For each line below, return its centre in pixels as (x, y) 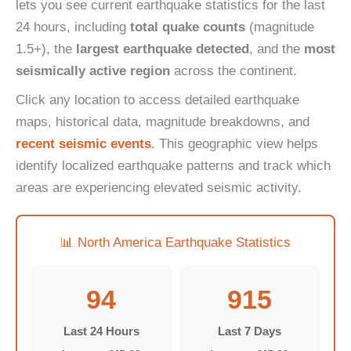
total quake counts (188, 27)
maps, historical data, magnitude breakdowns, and (163, 121)
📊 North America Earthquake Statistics (175, 242)
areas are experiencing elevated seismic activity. (159, 187)
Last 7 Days (250, 331)
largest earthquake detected (163, 49)
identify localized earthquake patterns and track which (173, 165)
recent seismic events (83, 143)
